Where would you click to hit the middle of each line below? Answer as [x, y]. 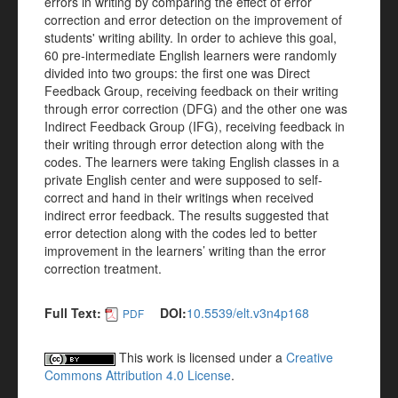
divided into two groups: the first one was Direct [177, 73]
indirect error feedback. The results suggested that [187, 215]
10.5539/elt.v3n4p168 [248, 313]
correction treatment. [103, 268]
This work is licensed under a [201, 358]
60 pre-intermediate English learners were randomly [191, 55]
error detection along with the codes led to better [181, 233]
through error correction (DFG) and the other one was [196, 108]
